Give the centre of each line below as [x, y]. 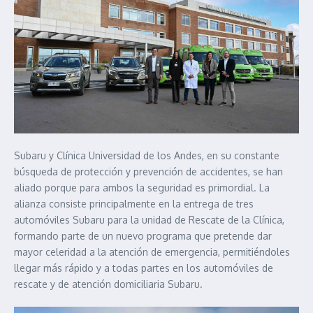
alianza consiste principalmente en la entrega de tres [134, 203]
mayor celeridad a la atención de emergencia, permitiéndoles [152, 252]
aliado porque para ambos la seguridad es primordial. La [142, 187]
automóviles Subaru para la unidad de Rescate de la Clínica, [149, 219]
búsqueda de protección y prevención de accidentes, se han [148, 171]
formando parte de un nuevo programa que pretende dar [143, 235]
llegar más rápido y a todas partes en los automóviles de [144, 268]
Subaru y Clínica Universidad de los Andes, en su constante [147, 155]
